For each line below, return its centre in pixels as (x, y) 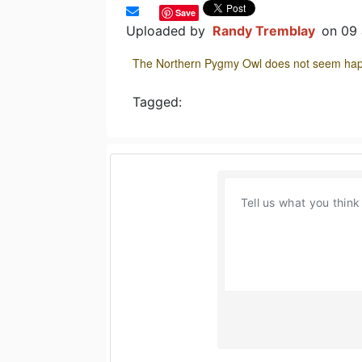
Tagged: (157, 101)
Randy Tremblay (264, 30)
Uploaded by (168, 30)
